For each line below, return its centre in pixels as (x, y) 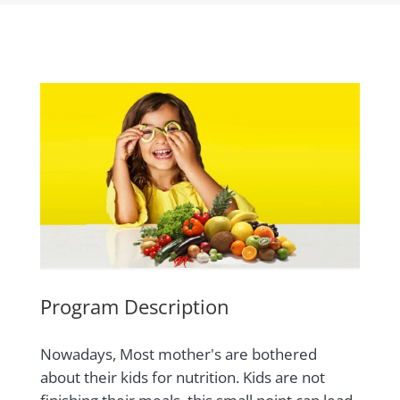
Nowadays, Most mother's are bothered (178, 354)
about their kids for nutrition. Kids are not (182, 377)
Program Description (134, 306)
